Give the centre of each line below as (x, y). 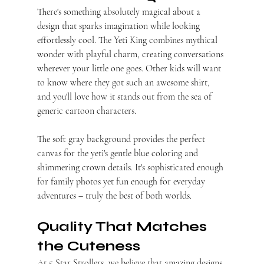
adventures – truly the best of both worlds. (114, 196)
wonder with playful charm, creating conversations (131, 55)
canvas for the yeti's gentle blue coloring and (118, 154)
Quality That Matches (123, 227)
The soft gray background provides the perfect (122, 139)
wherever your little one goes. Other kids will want (130, 69)
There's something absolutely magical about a (120, 12)
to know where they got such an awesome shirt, (124, 83)
